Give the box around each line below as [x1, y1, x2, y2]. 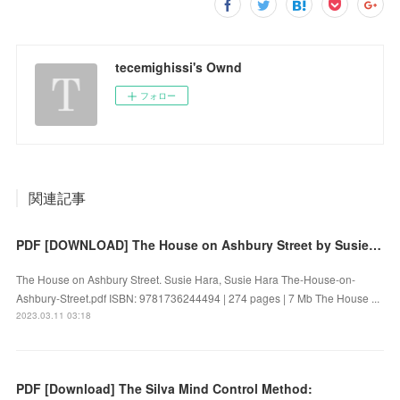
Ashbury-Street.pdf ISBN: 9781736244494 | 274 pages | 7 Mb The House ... [16, 289, 380, 305]
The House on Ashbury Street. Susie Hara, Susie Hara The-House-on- [16, 271, 356, 287]
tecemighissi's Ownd [115, 57, 243, 76]
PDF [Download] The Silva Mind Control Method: [16, 379, 313, 397]
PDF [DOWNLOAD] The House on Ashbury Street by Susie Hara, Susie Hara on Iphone [369, 235, 382, 254]
